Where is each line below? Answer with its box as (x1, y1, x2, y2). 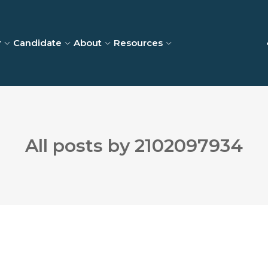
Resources (114, 37, 163, 48)
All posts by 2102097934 (25, 135, 243, 157)
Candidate (13, 37, 62, 48)
